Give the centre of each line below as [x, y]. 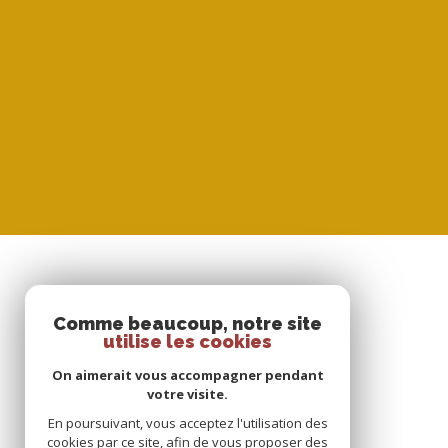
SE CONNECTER [161, 310]
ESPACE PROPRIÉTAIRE [181, 367]
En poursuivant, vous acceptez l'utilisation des [187, 423]
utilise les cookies [187, 341]
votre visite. [187, 394]
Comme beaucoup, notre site [187, 323]
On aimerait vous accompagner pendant [187, 375]
